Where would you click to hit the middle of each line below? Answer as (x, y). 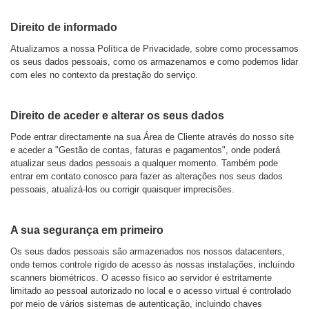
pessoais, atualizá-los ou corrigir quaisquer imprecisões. (122, 189)
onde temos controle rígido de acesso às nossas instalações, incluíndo (152, 265)
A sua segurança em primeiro (87, 230)
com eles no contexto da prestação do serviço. (104, 75)
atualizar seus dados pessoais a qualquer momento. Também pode (144, 163)
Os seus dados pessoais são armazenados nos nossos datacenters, (148, 251)
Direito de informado (64, 27)
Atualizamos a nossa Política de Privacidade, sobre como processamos (154, 49)
